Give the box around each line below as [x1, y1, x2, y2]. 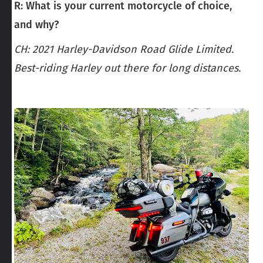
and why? [14, 18, 59, 31]
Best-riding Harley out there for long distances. [14, 61, 241, 75]
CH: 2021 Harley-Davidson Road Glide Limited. [14, 42, 234, 56]
